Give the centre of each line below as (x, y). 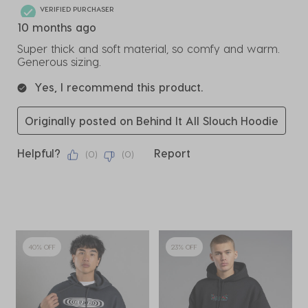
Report (172, 153)
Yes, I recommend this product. (119, 87)
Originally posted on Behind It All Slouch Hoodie (152, 121)
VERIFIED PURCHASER (77, 9)
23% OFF (184, 247)
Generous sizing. (59, 62)
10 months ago (57, 27)
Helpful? (39, 153)
